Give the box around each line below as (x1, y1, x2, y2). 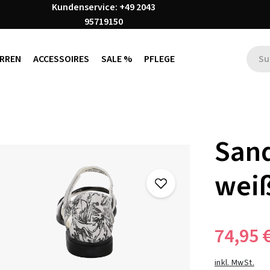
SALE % (101, 52, 132, 66)
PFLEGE (143, 52, 175, 66)
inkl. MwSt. (215, 256, 254, 269)
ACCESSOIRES (33, 52, 89, 66)
